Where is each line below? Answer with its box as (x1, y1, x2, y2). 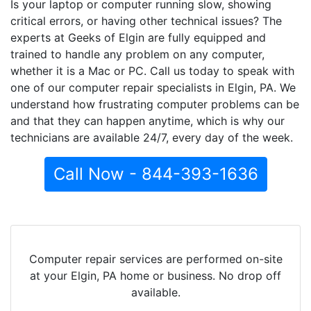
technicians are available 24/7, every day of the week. (10, 130, 293, 144)
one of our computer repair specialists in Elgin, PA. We (10, 80, 296, 94)
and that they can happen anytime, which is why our (10, 113, 285, 128)
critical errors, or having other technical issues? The (10, 13, 282, 28)
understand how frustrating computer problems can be (10, 96, 299, 111)
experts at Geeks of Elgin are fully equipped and (10, 30, 266, 44)
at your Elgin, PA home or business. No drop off (30, 268, 281, 283)
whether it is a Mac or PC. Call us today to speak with (10, 63, 294, 78)
